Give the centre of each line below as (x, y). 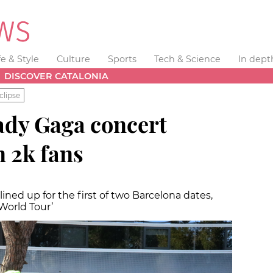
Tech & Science (187, 59)
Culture (74, 59)
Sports (122, 59)
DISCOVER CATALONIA (57, 76)
